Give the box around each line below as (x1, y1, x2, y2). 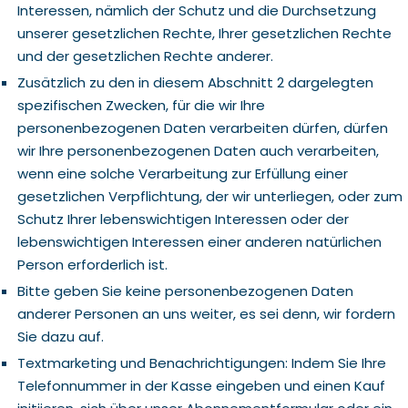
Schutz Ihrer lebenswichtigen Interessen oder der (16, 209, 349, 229)
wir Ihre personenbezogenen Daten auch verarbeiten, (16, 141, 379, 160)
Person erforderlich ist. (16, 255, 168, 274)
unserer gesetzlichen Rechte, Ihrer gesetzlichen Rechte (16, 24, 392, 43)
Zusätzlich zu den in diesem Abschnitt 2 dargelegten (16, 73, 373, 92)
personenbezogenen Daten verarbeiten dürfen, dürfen (16, 118, 388, 138)
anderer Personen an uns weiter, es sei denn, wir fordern (16, 304, 395, 323)
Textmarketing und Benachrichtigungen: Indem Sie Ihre (16, 353, 386, 372)
